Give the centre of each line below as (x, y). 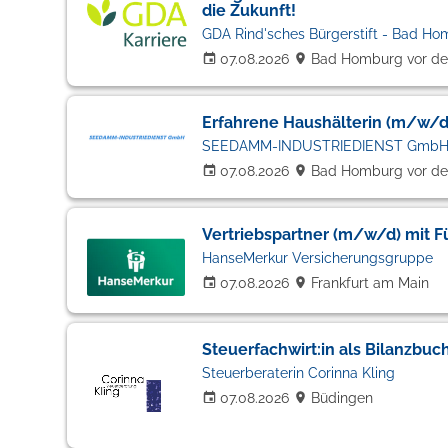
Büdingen (341, 398)
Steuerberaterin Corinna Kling (298, 373)
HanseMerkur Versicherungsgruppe (317, 258)
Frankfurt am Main (369, 283)
